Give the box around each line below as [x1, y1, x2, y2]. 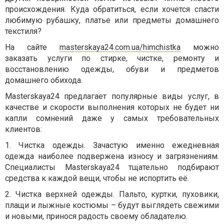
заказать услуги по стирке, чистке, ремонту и [5, 53, 219, 63]
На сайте [5, 42, 59, 52]
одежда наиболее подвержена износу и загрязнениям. [5, 151, 219, 161]
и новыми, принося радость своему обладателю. [5, 211, 187, 221]
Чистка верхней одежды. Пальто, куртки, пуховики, [15, 189, 219, 199]
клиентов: [5, 124, 42, 134]
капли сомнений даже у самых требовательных [5, 113, 219, 123]
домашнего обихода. [5, 75, 82, 85]
